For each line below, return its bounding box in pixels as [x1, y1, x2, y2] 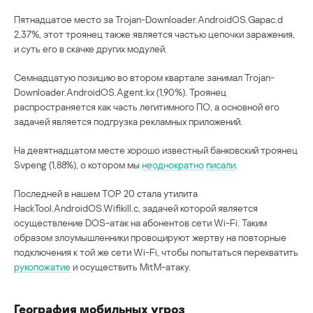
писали [206, 159, 235, 171]
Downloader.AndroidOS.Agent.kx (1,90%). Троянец [14, 86, 226, 99]
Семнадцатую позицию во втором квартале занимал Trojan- [14, 71, 275, 84]
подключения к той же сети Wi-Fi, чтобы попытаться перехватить [14, 246, 298, 259]
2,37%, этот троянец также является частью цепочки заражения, [14, 28, 295, 41]
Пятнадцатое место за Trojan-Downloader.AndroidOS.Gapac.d [14, 13, 283, 26]
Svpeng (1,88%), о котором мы [14, 159, 142, 171]
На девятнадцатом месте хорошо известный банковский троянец [14, 144, 298, 156]
